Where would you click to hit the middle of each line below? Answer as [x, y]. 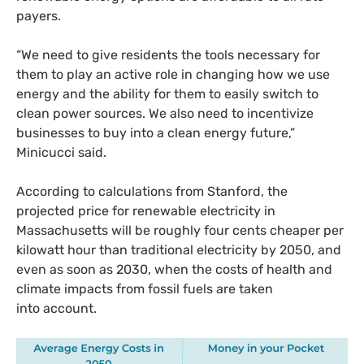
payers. [39, 15]
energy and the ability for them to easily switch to [167, 93]
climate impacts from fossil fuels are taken [145, 288]
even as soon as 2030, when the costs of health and [174, 269]
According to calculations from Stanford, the [152, 191]
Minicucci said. [61, 152]
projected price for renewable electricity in [146, 210]
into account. [56, 308]
